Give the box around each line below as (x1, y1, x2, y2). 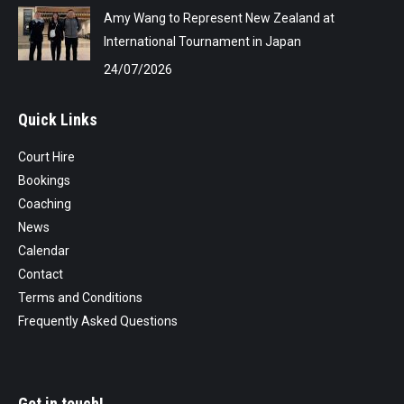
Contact (18, 267, 63, 282)
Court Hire (18, 150, 75, 165)
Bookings (18, 173, 70, 188)
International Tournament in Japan (104, 34, 301, 50)
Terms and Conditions (18, 290, 142, 306)
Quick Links (18, 110, 97, 130)
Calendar (18, 243, 69, 259)
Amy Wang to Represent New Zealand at (104, 11, 335, 26)
